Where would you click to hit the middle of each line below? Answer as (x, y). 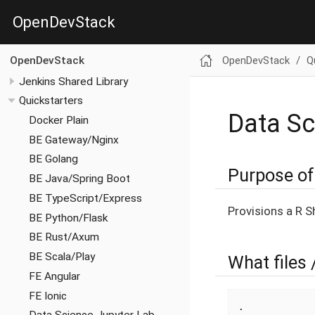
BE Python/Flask (68, 218)
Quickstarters (51, 101)
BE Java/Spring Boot (79, 179)
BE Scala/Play (62, 257)
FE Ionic (47, 296)
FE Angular (54, 276)
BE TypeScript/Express (85, 198)
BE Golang (53, 159)
